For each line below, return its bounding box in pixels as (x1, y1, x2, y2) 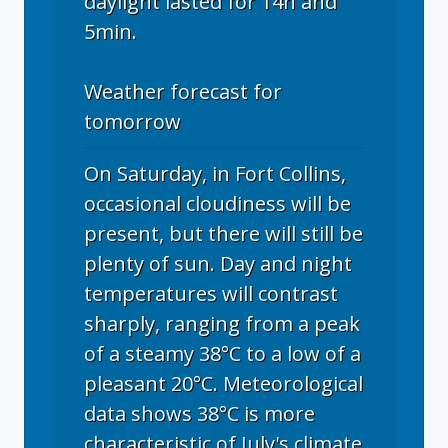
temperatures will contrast (84, 280, 338, 307)
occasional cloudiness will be (84, 190, 351, 217)
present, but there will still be (84, 220, 363, 247)
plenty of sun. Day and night (84, 250, 352, 277)
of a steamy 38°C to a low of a (84, 340, 361, 367)
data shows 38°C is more (84, 400, 315, 427)
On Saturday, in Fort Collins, (84, 160, 346, 187)
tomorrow (84, 108, 181, 135)
